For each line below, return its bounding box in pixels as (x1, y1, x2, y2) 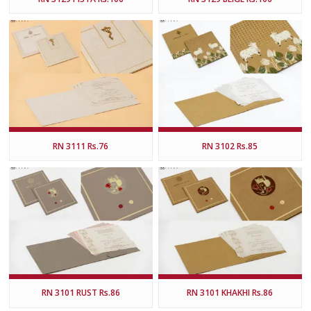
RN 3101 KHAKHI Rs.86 (187, 287, 274, 299)
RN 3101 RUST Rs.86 (41, 287, 120, 299)
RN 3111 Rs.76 (53, 140, 109, 152)
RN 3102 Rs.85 (202, 140, 258, 152)
